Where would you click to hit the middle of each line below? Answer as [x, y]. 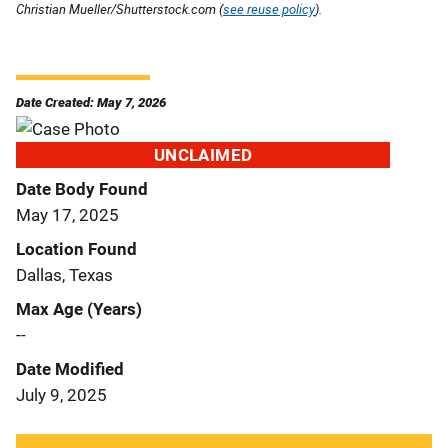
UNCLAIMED [203, 154]
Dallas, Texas [64, 274]
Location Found [76, 248]
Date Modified [70, 368]
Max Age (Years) [79, 308]
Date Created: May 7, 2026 [91, 102]
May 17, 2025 [67, 214]
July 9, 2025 [61, 394]
